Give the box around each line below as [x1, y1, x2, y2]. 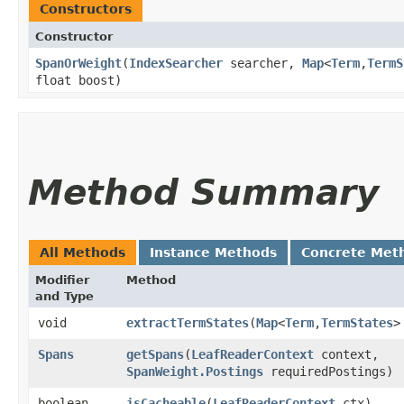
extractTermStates [126, 315, 249, 330]
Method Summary [28, 171, 379, 213]
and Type [35, 289, 94, 303]
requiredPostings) [263, 363, 393, 379]
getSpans [126, 346, 184, 362]
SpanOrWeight [35, 55, 122, 70]
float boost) [35, 72, 122, 87]
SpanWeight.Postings [126, 363, 263, 379]
